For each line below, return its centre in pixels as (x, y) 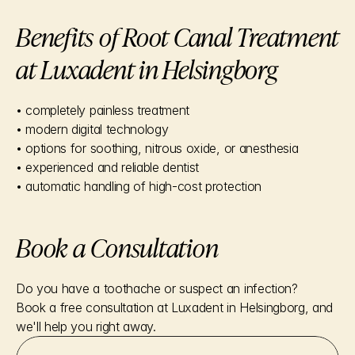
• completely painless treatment (103, 110)
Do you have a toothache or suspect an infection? (157, 288)
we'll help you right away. (86, 326)
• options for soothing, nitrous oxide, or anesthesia (157, 148)
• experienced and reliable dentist (108, 167)
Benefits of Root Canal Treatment (177, 36)
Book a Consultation (117, 246)
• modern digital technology (92, 129)
